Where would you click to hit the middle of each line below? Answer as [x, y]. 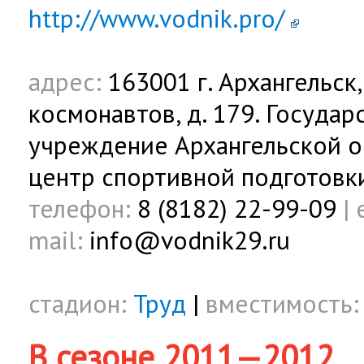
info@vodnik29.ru [186, 240]
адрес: [65, 82]
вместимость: [282, 303]
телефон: [80, 208]
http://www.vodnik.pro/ [156, 18]
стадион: [78, 303]
